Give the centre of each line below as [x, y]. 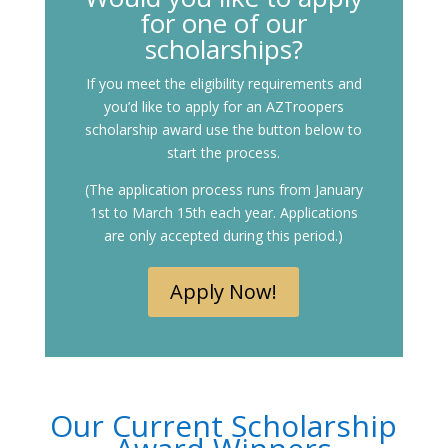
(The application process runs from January [223, 190]
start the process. [224, 153]
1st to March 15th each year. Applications [223, 213]
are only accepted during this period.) [224, 236]
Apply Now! [224, 292]
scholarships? [223, 49]
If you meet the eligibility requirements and [223, 84]
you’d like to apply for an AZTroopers [223, 107]
